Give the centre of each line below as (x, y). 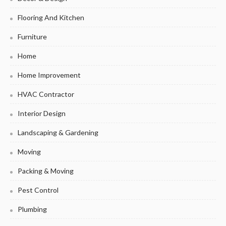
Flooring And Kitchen (51, 18)
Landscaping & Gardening (58, 133)
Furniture (32, 37)
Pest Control (38, 190)
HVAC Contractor (46, 94)
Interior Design (42, 114)
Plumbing (32, 209)
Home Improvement (49, 75)
